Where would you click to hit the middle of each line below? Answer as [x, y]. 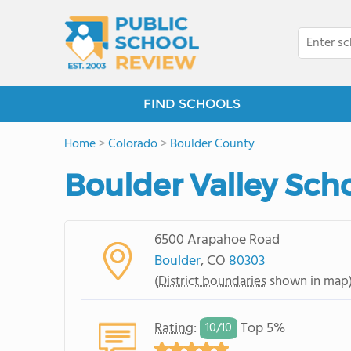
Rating [174, 328]
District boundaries [212, 281]
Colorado [133, 144]
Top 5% [261, 328]
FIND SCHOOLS [192, 104]
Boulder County [212, 144]
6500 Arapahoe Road [217, 240]
